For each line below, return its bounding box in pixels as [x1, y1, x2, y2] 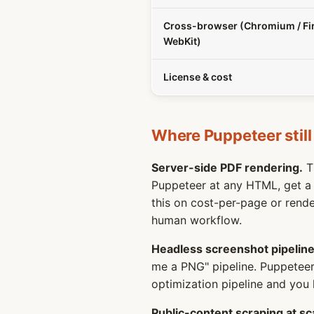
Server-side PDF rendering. [151, 161, 303, 175]
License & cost [163, 71, 232, 83]
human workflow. [151, 213, 242, 227]
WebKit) [163, 35, 201, 47]
